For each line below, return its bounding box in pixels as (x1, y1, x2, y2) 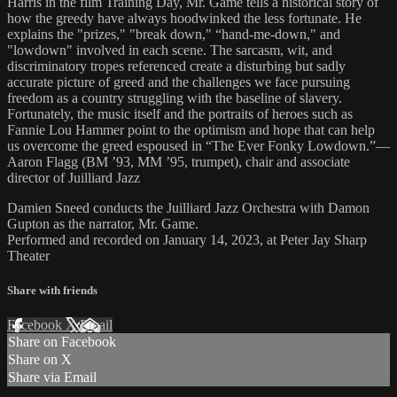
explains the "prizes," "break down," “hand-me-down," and (7, 26, 340, 42)
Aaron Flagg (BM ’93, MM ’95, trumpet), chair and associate (7, 153, 350, 169)
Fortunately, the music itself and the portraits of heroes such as (7, 105, 353, 121)
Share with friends (7, 284, 97, 298)
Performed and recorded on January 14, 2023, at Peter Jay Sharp (7, 231, 367, 247)
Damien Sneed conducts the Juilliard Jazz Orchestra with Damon (7, 199, 370, 215)
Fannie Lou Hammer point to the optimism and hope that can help (7, 121, 375, 137)
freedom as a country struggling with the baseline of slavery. (7, 90, 342, 105)
